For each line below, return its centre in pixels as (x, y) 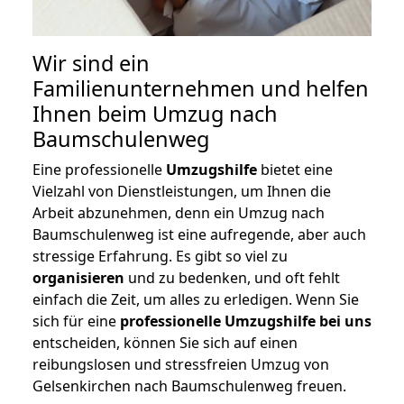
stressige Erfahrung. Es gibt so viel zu (160, 257)
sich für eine (76, 321)
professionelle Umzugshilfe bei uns (246, 321)
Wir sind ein (91, 64)
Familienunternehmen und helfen (201, 89)
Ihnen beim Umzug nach (155, 114)
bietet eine (295, 170)
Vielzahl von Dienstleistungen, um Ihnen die (182, 192)
